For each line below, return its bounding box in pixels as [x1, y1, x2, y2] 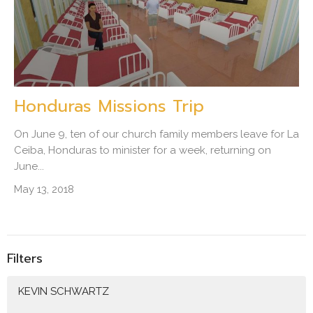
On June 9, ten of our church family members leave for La [14, 127, 299, 140]
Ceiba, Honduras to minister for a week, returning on [14, 143, 271, 156]
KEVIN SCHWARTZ [18, 285, 109, 298]
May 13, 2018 [14, 182, 74, 196]
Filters [7, 248, 43, 268]
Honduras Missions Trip [14, 93, 204, 119]
